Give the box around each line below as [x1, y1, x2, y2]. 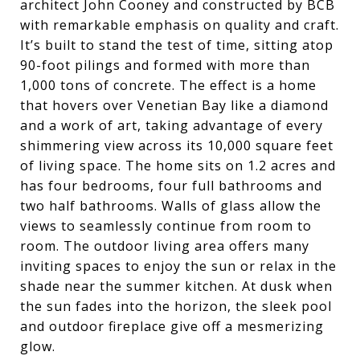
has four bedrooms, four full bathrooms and [20, 177, 322, 194]
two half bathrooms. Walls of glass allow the [20, 197, 321, 215]
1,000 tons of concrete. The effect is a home [20, 76, 317, 94]
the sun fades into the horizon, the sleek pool [20, 297, 332, 315]
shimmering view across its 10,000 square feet [20, 137, 333, 154]
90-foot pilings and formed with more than [20, 56, 310, 74]
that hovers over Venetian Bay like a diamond [20, 96, 329, 114]
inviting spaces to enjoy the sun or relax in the [20, 257, 337, 275]
